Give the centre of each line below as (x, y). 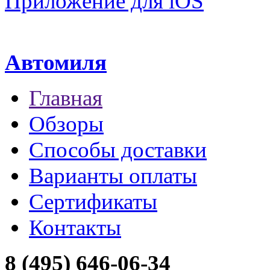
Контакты (75, 228)
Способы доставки (118, 150)
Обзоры (66, 124)
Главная (66, 98)
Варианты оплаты (113, 176)
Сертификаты (93, 202)
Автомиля (56, 63)
